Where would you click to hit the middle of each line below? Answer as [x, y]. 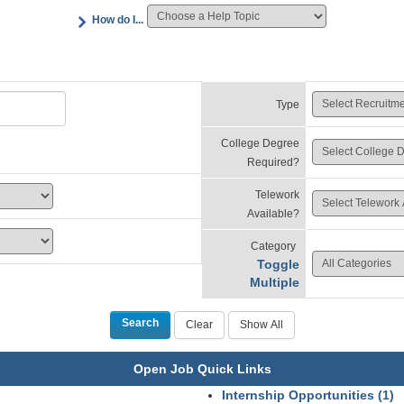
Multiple [275, 282]
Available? [273, 214]
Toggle [278, 264]
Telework [277, 195]
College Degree [260, 143]
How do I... [117, 20]
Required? [273, 162]
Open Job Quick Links [202, 369]
